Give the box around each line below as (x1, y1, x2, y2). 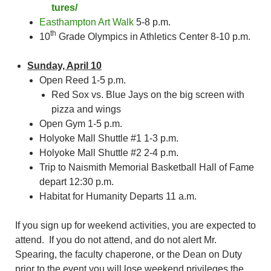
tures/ (51, 2, 77, 13)
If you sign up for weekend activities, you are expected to (15, 220, 256, 230)
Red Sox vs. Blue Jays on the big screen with (51, 89, 244, 100)
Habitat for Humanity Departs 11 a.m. (39, 191, 197, 201)
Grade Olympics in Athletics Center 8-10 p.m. (56, 31, 250, 42)
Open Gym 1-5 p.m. (39, 118, 122, 129)
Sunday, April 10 (27, 60, 102, 71)
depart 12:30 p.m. (39, 176, 114, 187)
